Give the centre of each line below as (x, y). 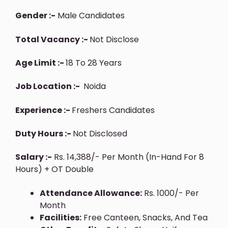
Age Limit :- (40, 63)
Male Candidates (90, 16)
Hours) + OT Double (54, 169)
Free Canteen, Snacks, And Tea (145, 217)
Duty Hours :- (44, 134)
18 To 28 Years (94, 63)
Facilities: (61, 217)
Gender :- (35, 16)
